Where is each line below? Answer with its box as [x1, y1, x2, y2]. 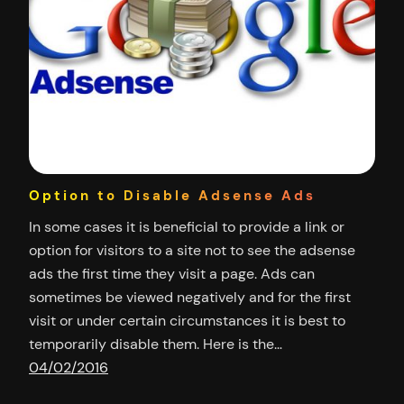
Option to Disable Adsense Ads [29, 187, 316, 206]
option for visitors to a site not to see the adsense [29, 240, 355, 260]
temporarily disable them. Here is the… [29, 334, 282, 353]
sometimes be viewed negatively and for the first [29, 287, 351, 307]
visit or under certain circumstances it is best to [29, 310, 345, 330]
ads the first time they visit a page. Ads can [29, 263, 315, 283]
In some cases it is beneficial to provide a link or [29, 216, 344, 236]
